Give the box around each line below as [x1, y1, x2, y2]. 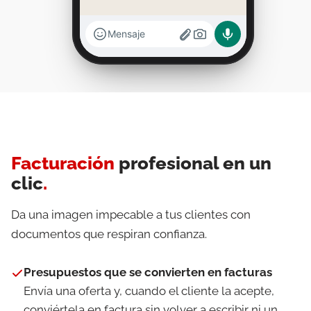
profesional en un [115, 153, 271, 174]
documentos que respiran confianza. [11, 227, 207, 241]
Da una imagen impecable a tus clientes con [11, 208, 251, 221]
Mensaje [108, 28, 145, 40]
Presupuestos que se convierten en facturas [24, 265, 272, 279]
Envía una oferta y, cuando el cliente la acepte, [24, 284, 274, 298]
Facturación [11, 153, 115, 174]
